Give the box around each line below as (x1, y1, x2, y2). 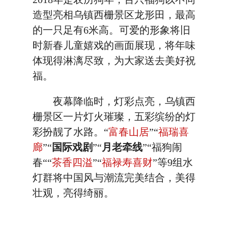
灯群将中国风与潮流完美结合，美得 (33, 172, 195, 183)
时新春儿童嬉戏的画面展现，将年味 (33, 40, 195, 51)
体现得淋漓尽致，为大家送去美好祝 (33, 55, 195, 66)
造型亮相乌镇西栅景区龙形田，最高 (33, 9, 195, 20)
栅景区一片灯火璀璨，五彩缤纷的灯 (33, 111, 195, 122)
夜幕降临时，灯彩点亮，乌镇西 (33, 96, 195, 107)
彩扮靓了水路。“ (33, 126, 108, 137)
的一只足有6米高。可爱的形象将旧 (33, 24, 190, 36)
